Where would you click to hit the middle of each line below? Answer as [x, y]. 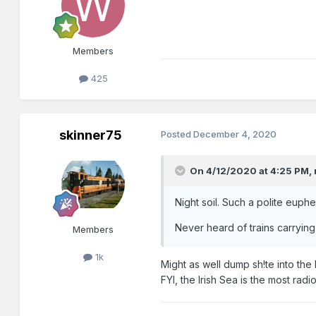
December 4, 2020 [235, 134]
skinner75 [90, 135]
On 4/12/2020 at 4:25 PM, [252, 170]
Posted [177, 134]
